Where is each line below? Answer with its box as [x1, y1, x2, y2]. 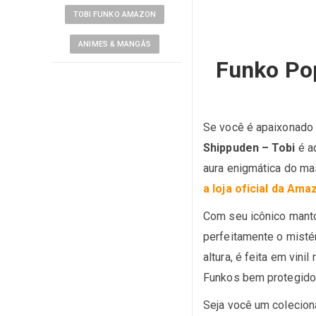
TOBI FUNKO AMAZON [73, 10, 157, 19]
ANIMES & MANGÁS [78, 39, 151, 49]
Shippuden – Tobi [203, 141, 296, 154]
